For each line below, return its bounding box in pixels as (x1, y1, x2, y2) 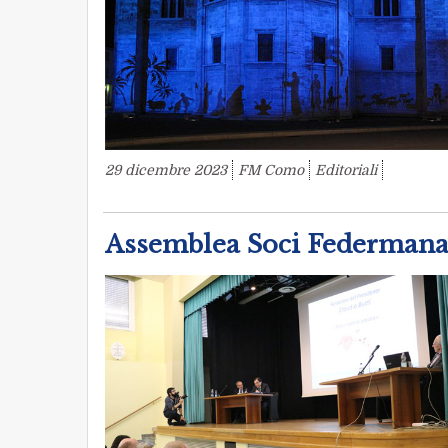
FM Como (238, 162, 304, 179)
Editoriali (315, 162, 377, 179)
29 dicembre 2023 (105, 162, 227, 179)
